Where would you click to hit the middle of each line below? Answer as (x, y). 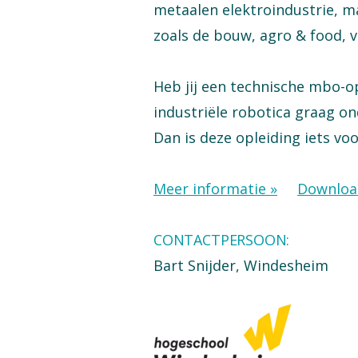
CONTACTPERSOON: (224, 240)
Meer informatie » (215, 189)
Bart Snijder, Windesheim (241, 265)
